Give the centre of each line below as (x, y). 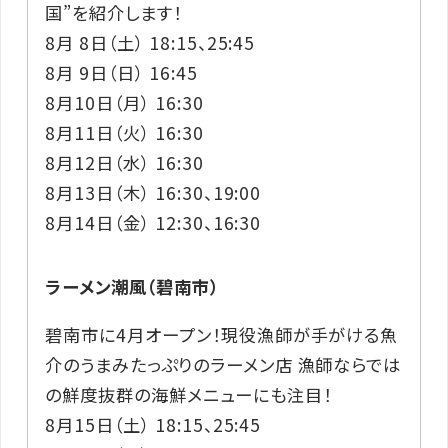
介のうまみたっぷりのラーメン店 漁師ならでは (223, 364)
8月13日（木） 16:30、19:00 (153, 192)
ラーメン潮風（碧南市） (132, 287)
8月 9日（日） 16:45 (121, 72)
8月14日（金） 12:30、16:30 (153, 222)
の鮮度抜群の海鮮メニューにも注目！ (188, 394)
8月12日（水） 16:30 (124, 162)
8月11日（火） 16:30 (124, 132)
